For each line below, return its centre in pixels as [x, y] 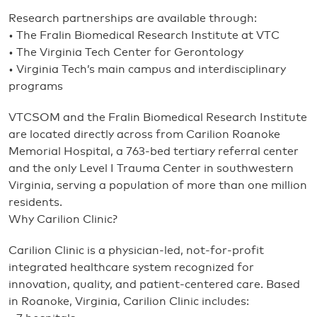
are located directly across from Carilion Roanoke [144, 134]
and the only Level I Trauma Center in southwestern [151, 168]
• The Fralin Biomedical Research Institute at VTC [144, 35]
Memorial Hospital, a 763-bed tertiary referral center [154, 151]
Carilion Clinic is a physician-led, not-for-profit [136, 250]
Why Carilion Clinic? [63, 219]
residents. [35, 202]
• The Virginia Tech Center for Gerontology [126, 52]
